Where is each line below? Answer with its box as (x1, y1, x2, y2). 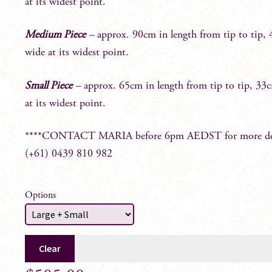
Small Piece (25, 80, 73, 92)
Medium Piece (25, 30, 86, 41)
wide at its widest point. (25, 47, 129, 59)
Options (25, 191, 56, 201)
